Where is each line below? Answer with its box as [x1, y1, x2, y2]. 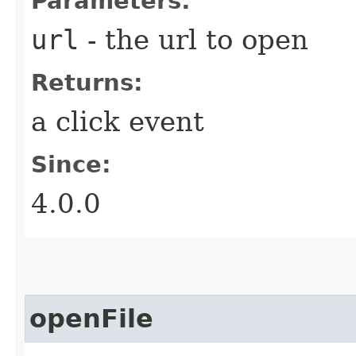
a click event [31, 105, 204, 137]
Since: [31, 150, 111, 178]
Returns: [31, 68, 143, 96]
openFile [29, 304, 153, 333]
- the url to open [79, 23, 308, 56]
